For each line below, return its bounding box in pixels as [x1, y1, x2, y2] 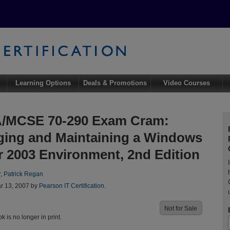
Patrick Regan [3, 170, 43, 177]
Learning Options [15, 79, 71, 87]
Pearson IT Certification [39, 182, 104, 189]
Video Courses [163, 79, 210, 87]
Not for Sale [164, 205, 198, 212]
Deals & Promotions [83, 79, 147, 87]
